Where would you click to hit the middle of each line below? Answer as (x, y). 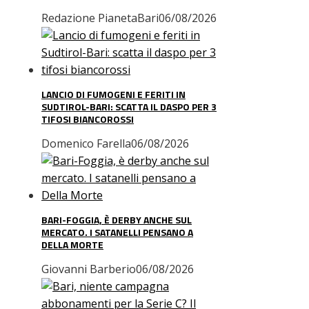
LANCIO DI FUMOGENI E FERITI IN (113, 94)
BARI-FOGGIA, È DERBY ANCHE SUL (117, 220)
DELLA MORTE (72, 245)
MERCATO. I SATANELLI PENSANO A (117, 232)
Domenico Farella (86, 143)
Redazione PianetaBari (100, 18)
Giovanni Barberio (89, 269)
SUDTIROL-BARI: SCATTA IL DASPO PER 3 (129, 107)
